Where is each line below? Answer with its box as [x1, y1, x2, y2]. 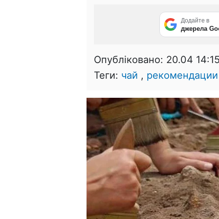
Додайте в [181, 17, 209, 24]
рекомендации [147, 69, 218, 81]
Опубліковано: [94, 53, 166, 66]
